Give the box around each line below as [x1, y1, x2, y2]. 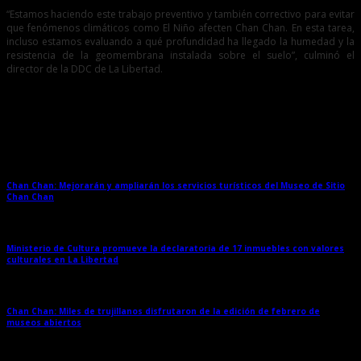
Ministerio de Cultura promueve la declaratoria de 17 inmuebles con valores [6, 242, 344, 254]
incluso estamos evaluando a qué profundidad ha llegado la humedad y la [6, 35, 355, 49]
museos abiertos [6, 317, 81, 329]
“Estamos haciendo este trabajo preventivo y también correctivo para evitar [6, 7, 355, 22]
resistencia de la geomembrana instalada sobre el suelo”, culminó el [6, 48, 355, 63]
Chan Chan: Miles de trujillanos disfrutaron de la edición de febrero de [6, 305, 320, 317]
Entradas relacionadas [6, 126, 123, 140]
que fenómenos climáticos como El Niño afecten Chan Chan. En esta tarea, [6, 21, 355, 35]
